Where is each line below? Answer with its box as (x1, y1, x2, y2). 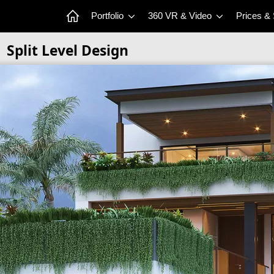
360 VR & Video (148, 10, 214, 21)
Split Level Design (6, 41, 128, 60)
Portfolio (91, 10, 126, 21)
